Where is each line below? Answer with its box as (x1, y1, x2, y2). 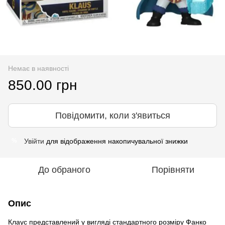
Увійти (24, 137, 44, 145)
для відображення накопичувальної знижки (44, 137, 188, 145)
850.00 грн (8, 77, 77, 93)
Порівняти (151, 164, 194, 175)
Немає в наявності (8, 64, 69, 72)
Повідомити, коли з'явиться (55, 110, 170, 121)
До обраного (38, 164, 90, 175)
